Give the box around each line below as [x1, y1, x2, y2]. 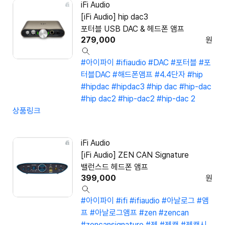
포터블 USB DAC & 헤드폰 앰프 [81, 24, 184, 34]
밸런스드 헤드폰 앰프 [81, 162, 148, 172]
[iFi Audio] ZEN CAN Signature [81, 150, 189, 160]
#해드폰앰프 [113, 70, 153, 80]
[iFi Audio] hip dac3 [81, 12, 148, 22]
